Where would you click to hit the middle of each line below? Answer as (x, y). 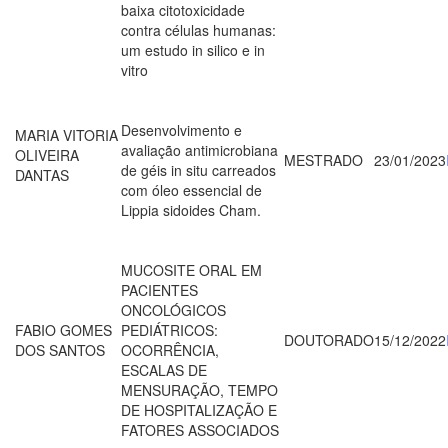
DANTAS (42, 174)
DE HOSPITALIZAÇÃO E (199, 409)
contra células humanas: (198, 29)
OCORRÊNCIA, (170, 349)
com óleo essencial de (191, 189)
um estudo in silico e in (193, 49)
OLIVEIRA (47, 154)
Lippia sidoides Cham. (191, 209)
